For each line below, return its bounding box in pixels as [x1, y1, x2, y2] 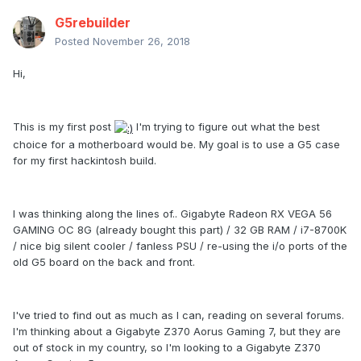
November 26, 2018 [93, 35, 190, 48]
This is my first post [13, 120, 114, 134]
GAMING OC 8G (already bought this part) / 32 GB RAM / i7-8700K [13, 222, 346, 236]
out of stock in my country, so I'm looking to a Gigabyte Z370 [13, 340, 321, 354]
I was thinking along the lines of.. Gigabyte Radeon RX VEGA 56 [13, 206, 332, 220]
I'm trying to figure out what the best [133, 120, 320, 134]
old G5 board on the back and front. [13, 255, 195, 268]
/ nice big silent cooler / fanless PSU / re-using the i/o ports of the [13, 239, 347, 252]
